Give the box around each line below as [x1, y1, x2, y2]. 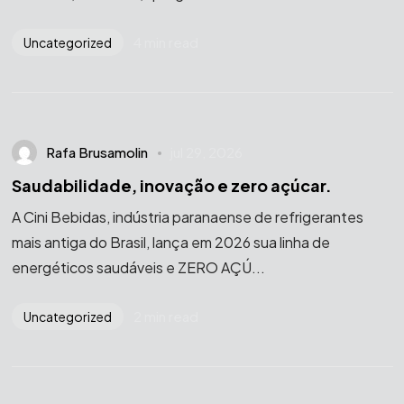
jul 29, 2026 [170, 143, 243, 161]
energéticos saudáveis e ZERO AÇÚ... [11, 257, 265, 277]
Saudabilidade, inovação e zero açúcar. [11, 175, 332, 197]
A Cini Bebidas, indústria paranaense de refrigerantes [11, 207, 363, 226]
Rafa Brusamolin [46, 143, 149, 161]
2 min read [133, 307, 198, 325]
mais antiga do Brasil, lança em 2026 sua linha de [11, 232, 330, 252]
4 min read [133, 33, 198, 51]
